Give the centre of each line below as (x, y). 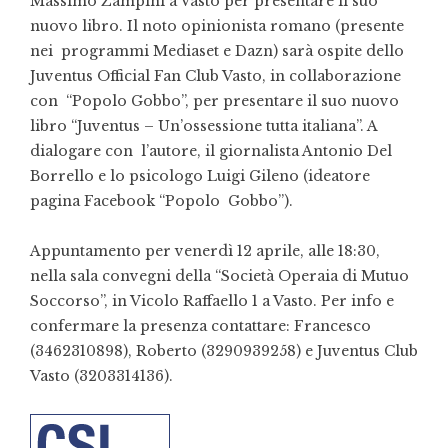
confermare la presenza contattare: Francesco (202, 326)
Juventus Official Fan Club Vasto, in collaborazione (215, 76)
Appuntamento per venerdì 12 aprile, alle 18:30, (205, 251)
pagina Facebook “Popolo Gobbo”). (163, 201)
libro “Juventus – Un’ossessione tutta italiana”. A (203, 126)
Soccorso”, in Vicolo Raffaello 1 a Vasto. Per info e (212, 301)
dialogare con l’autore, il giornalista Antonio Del (211, 151)
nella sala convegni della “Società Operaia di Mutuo (221, 276)
